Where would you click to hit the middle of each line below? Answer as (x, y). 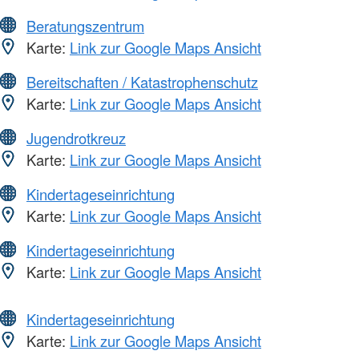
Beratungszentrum (85, 26)
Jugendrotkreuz (76, 138)
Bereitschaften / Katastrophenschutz (142, 82)
